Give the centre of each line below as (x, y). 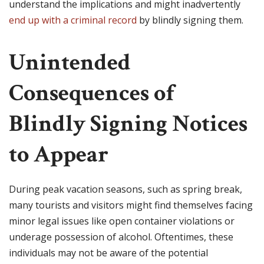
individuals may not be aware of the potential (108, 253)
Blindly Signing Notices (128, 124)
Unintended (70, 63)
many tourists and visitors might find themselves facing (131, 205)
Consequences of (92, 93)
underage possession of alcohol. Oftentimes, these (121, 237)
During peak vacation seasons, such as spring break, (126, 189)
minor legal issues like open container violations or (122, 221)
